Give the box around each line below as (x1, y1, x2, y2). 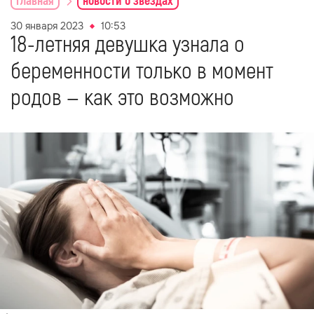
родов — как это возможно (11, 84, 234, 112)
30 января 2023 (11, 20, 83, 32)
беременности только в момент (11, 57, 273, 86)
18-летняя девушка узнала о (11, 31, 245, 59)
